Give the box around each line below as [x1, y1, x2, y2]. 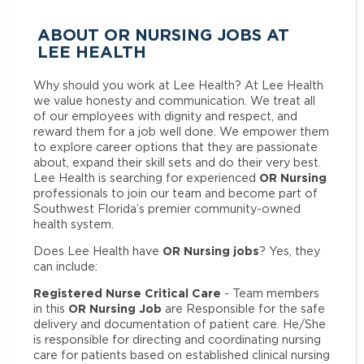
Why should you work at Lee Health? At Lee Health [33, 78, 324, 91]
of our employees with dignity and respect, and [33, 109, 298, 122]
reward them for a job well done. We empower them [33, 124, 330, 137]
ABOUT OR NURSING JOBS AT [37, 24, 290, 45]
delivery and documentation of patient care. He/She [33, 318, 327, 331]
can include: [33, 259, 98, 272]
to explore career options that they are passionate [33, 140, 318, 153]
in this [33, 302, 69, 315]
